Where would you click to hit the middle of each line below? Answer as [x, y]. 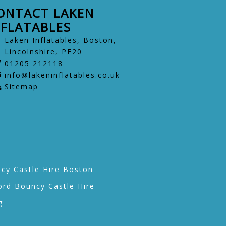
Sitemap [21, 86]
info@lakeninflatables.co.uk [62, 75]
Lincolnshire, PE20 [43, 51]
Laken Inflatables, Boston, [60, 40]
